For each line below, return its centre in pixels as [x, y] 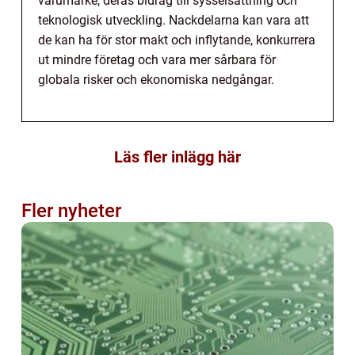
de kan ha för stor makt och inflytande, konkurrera [177, 40]
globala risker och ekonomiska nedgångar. [156, 80]
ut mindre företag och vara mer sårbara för [157, 60]
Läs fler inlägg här [177, 157]
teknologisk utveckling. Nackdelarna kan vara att [174, 21]
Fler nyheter [71, 211]
